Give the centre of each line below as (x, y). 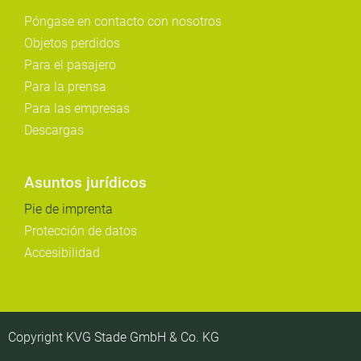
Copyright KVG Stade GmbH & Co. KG (114, 337)
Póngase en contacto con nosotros (123, 21)
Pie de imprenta (68, 209)
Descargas (54, 130)
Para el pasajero (70, 65)
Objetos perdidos (72, 43)
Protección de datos (81, 231)
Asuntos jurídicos (85, 183)
